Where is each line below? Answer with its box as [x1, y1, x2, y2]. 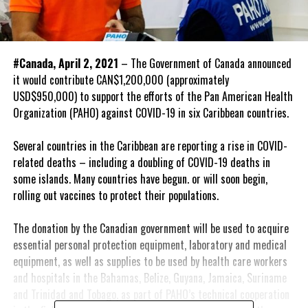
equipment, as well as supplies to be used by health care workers [12, 252, 287, 269]
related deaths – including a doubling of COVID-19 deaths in [12, 153, 270, 170]
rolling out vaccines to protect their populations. [12, 186, 219, 203]
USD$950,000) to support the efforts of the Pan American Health [12, 87, 293, 104]
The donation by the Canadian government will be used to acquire [12, 219, 289, 236]
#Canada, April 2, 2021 [12, 54, 121, 71]
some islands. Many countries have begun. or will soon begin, [12, 170, 267, 187]
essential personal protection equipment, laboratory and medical [12, 236, 287, 253]
